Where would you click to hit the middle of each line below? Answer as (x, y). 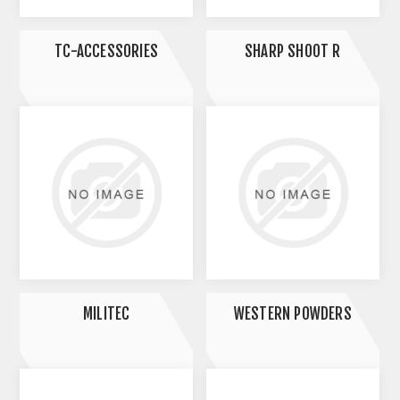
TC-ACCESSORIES (107, 51)
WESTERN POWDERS (292, 313)
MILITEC (106, 313)
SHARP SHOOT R (292, 51)
